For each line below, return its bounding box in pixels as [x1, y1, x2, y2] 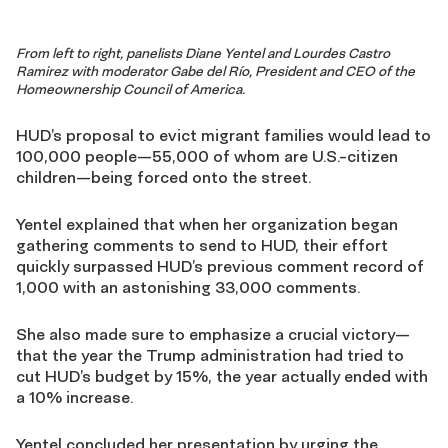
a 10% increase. [16, 387, 133, 407]
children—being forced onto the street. [16, 167, 311, 187]
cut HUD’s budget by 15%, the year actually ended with [16, 366, 428, 386]
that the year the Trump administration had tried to [16, 345, 404, 365]
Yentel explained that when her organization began [16, 214, 398, 234]
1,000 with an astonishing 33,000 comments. [16, 277, 360, 297]
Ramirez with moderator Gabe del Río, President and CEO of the [16, 63, 415, 80]
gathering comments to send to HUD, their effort [16, 235, 388, 255]
